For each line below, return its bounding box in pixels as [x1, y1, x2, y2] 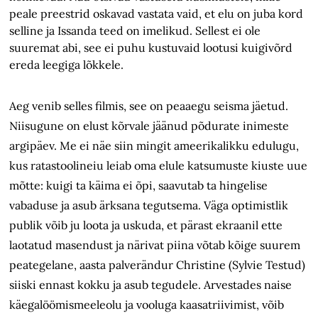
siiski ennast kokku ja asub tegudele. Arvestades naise [9, 278, 292, 292]
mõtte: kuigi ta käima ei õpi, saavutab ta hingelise [9, 178, 268, 193]
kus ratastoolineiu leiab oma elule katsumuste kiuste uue [9, 158, 308, 173]
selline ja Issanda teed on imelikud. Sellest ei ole [9, 23, 261, 38]
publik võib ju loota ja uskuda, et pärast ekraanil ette [9, 218, 283, 233]
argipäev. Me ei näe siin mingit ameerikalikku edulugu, [9, 138, 300, 153]
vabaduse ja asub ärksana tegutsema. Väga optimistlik [9, 198, 289, 213]
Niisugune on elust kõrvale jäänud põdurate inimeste [9, 119, 290, 133]
